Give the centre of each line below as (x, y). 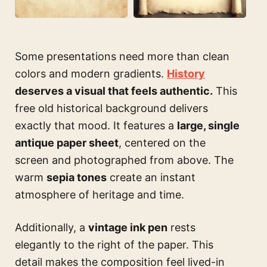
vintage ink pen (128, 228)
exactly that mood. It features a (96, 126)
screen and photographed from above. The (124, 160)
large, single (208, 126)
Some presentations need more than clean (122, 57)
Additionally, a (52, 228)
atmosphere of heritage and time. (100, 195)
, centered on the (162, 143)
